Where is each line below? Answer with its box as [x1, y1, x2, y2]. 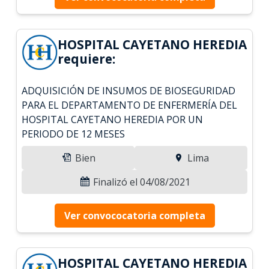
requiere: [58, 50, 116, 67]
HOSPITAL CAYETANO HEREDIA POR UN [22, 112, 204, 126]
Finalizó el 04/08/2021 [91, 175, 190, 189]
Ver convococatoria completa [64, 208, 205, 222]
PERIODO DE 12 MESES [22, 127, 125, 141]
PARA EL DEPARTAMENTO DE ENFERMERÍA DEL [22, 98, 238, 112]
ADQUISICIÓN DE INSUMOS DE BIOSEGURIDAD [22, 83, 236, 97]
